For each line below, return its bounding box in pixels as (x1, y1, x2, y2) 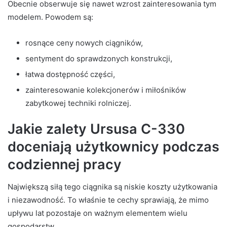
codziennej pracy (8, 156, 122, 173)
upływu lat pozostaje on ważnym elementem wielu (8, 208, 187, 218)
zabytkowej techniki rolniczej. (25, 98, 131, 108)
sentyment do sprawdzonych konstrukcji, (25, 54, 172, 64)
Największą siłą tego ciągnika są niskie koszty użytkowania (8, 181, 217, 192)
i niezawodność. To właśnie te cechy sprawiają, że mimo (8, 195, 209, 205)
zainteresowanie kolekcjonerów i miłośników (25, 85, 186, 95)
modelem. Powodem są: (8, 12, 93, 22)
